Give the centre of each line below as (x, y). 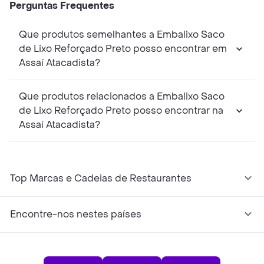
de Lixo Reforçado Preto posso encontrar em (123, 49)
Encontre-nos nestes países (76, 214)
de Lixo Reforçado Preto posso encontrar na (121, 111)
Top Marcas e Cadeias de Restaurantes (101, 179)
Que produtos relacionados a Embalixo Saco (122, 97)
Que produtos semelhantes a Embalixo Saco (122, 35)
